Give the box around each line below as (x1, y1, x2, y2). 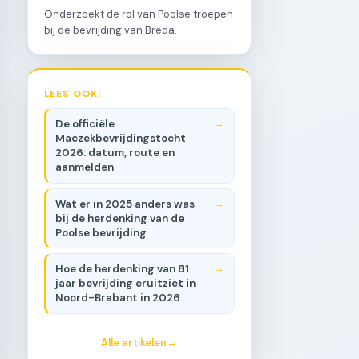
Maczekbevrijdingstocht (55, 131, 187, 146)
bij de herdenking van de (55, 211, 185, 225)
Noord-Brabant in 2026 (55, 290, 181, 305)
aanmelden (55, 160, 115, 175)
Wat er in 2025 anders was (55, 196, 196, 211)
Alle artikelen (101, 336, 167, 350)
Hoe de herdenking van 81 (55, 261, 190, 276)
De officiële (55, 117, 115, 131)
